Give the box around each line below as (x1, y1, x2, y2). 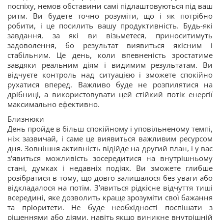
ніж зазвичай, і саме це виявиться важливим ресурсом (7, 134, 213, 143)
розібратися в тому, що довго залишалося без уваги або (7, 173, 213, 183)
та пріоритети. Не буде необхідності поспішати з (7, 202, 213, 212)
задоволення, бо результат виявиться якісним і (7, 40, 213, 50)
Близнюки (7, 114, 44, 124)
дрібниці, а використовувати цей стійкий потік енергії (7, 89, 213, 99)
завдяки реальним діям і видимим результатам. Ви (7, 60, 213, 70)
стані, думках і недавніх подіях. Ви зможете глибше (7, 163, 213, 173)
